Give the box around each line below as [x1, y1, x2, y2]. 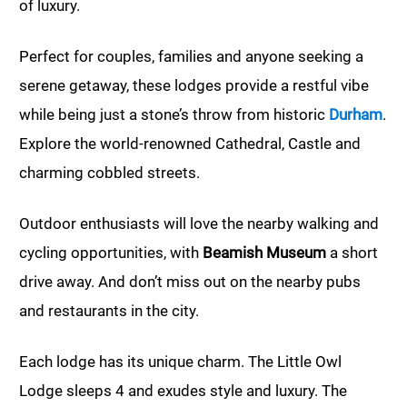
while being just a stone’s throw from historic [19, 105, 329, 124]
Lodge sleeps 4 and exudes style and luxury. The [19, 382, 347, 401]
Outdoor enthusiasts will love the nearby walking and [19, 214, 379, 233]
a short [326, 243, 378, 263]
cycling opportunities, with [19, 243, 203, 263]
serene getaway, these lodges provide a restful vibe [19, 76, 369, 95]
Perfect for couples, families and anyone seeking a [19, 47, 363, 66]
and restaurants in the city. [19, 302, 199, 321]
